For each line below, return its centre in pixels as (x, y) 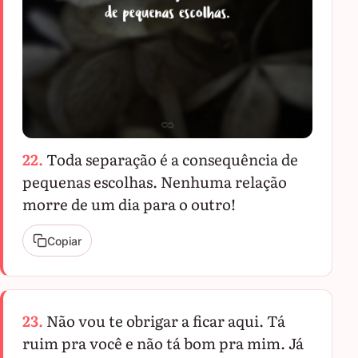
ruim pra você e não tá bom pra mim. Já (163, 343)
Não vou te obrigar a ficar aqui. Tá (166, 320)
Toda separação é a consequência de (172, 159)
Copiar (64, 241)
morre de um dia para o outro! (129, 204)
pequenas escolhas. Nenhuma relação (155, 181)
